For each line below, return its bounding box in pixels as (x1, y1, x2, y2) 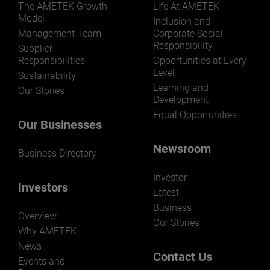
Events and (18, 256, 65, 268)
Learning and (153, 82, 209, 94)
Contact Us (153, 250, 212, 265)
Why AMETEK (18, 225, 77, 237)
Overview (18, 210, 57, 222)
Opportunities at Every (153, 55, 246, 67)
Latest (153, 187, 179, 199)
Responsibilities (18, 55, 85, 67)
